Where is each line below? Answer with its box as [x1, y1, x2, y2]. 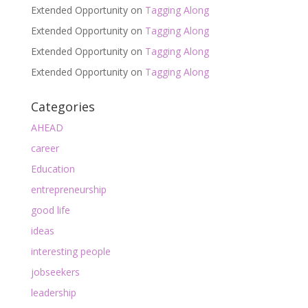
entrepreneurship [30, 183, 107, 196]
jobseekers [30, 265, 80, 278]
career [30, 142, 59, 155]
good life [30, 203, 70, 217]
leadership [30, 286, 76, 299]
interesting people [30, 245, 111, 258]
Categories [30, 98, 95, 115]
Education [30, 162, 75, 175]
